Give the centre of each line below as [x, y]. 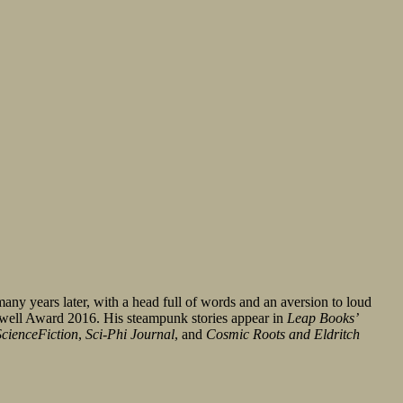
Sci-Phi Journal [130, 335]
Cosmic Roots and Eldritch [283, 335]
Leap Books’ [323, 318]
